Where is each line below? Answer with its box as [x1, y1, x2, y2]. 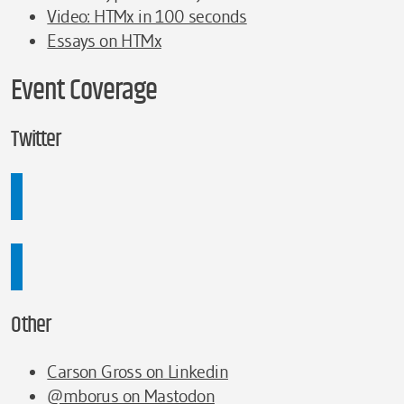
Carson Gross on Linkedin [47, 361, 228, 383]
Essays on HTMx [47, 29, 161, 51]
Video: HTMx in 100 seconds [47, 5, 247, 27]
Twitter [11, 127, 61, 151]
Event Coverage [11, 76, 157, 105]
